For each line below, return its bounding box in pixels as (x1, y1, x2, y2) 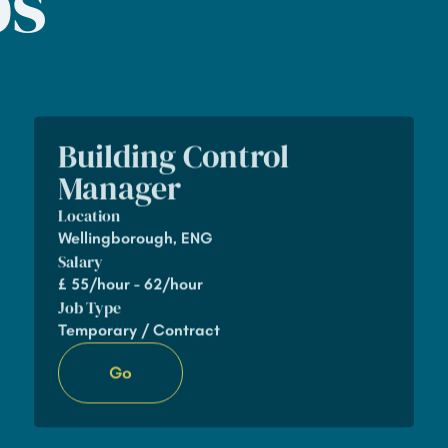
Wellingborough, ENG (57, 228, 213, 248)
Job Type (57, 296, 121, 319)
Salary (57, 250, 103, 273)
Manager (57, 166, 181, 211)
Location (57, 204, 120, 227)
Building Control (57, 134, 289, 179)
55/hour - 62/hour (70, 274, 203, 294)
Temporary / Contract (57, 320, 220, 340)
